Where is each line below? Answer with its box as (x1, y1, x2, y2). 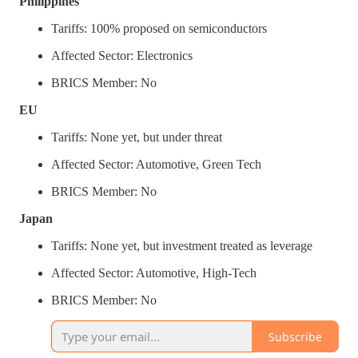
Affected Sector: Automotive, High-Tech (51, 266, 257, 280)
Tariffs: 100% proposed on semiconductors (51, 22, 267, 35)
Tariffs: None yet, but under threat (51, 130, 222, 144)
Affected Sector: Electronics (51, 49, 193, 62)
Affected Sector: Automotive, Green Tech (51, 157, 261, 171)
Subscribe (268, 328, 322, 344)
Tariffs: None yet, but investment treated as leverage (51, 239, 312, 253)
